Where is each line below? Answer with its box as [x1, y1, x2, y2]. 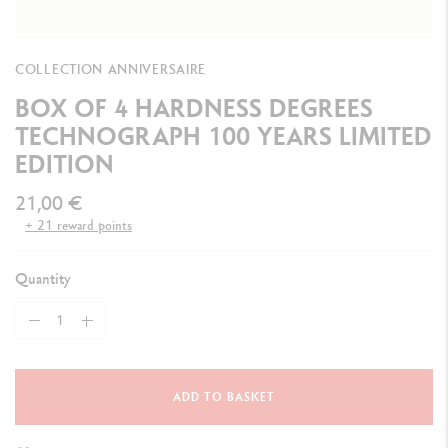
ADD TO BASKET [173, 389, 275, 406]
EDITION [15, 146, 114, 182]
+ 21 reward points [25, 216, 132, 235]
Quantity [15, 268, 71, 290]
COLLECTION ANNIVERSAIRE [15, 60, 207, 79]
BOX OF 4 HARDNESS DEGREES [15, 90, 373, 126]
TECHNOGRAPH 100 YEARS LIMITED [15, 118, 432, 154]
